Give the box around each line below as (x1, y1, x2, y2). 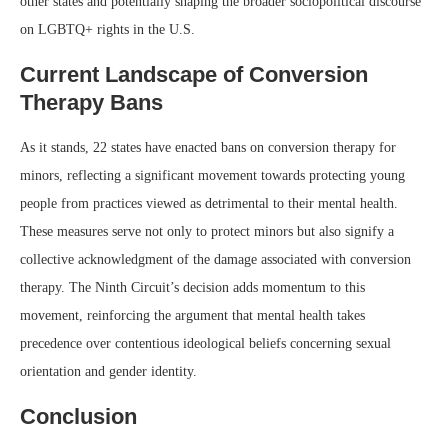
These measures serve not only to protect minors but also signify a (20, 223, 394, 239)
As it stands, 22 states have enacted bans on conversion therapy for (20, 139, 396, 155)
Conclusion (20, 403, 137, 429)
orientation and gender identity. (20, 363, 197, 379)
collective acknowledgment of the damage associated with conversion (20, 251, 411, 267)
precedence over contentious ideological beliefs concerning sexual (20, 335, 391, 351)
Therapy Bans (20, 89, 163, 115)
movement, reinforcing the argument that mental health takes (20, 307, 365, 323)
